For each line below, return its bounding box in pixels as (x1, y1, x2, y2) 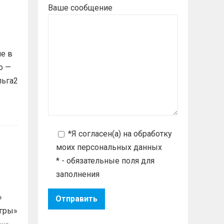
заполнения (56, 169, 99, 179)
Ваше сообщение (48, 2, 112, 12)
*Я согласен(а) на (68, 128, 133, 138)
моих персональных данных (56, 142, 162, 152)
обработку (133, 128, 172, 138)
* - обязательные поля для (56, 155, 154, 165)
